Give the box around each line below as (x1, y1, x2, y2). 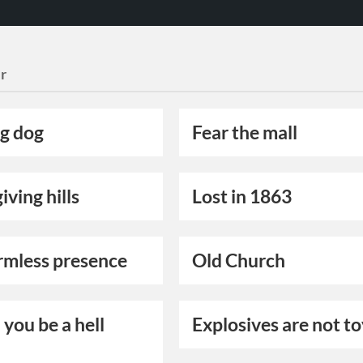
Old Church (192, 250, 286, 272)
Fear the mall (192, 122, 298, 144)
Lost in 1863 (192, 186, 293, 208)
